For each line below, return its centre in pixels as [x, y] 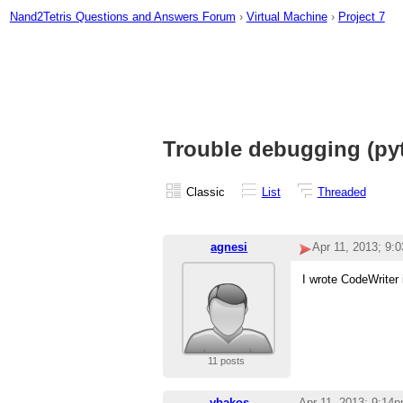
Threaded [341, 192]
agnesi [229, 247]
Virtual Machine [287, 16]
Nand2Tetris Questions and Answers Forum [122, 16]
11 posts [227, 361]
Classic [205, 192]
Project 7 [361, 16]
